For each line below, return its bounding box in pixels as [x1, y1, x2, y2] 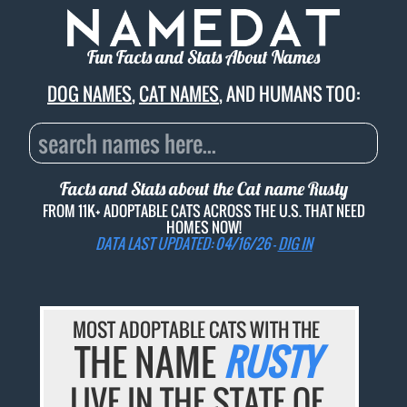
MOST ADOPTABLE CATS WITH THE [73, 315, 321, 344]
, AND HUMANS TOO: [219, 80, 360, 108]
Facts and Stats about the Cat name [59, 177, 308, 201]
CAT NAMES [139, 80, 219, 108]
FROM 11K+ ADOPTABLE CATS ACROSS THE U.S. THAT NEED [42, 199, 365, 222]
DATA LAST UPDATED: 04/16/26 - [94, 232, 278, 254]
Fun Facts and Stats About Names [87, 45, 320, 69]
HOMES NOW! [165, 215, 242, 238]
